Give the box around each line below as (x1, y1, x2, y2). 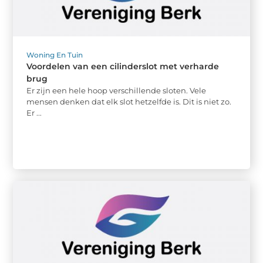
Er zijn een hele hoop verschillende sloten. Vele (26, 85, 207, 95)
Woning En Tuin (26, 50, 83, 59)
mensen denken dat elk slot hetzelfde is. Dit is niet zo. (26, 96, 232, 106)
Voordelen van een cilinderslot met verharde (26, 60, 220, 72)
